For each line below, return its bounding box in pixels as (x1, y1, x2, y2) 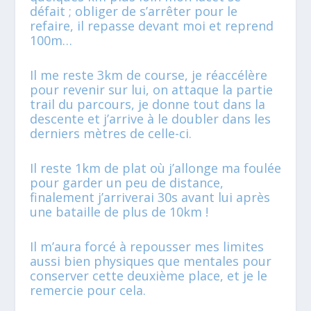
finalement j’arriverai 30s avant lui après (29, 188, 270, 205)
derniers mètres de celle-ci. (29, 125, 192, 142)
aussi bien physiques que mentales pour (29, 252, 271, 269)
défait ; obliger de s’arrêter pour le (29, 3, 237, 20)
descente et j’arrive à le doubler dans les (29, 110, 271, 128)
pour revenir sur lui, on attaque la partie (29, 81, 273, 99)
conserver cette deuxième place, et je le (29, 267, 267, 284)
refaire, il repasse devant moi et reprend (29, 17, 274, 35)
